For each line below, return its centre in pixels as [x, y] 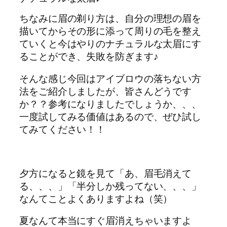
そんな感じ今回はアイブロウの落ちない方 [110, 78]
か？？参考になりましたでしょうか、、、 [110, 104]
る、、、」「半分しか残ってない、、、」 [110, 186]
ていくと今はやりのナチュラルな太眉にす [110, 44]
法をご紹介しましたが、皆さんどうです [106, 91]
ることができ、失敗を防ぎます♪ [89, 56]
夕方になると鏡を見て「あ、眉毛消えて [106, 173]
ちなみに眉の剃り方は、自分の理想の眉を [110, 18]
